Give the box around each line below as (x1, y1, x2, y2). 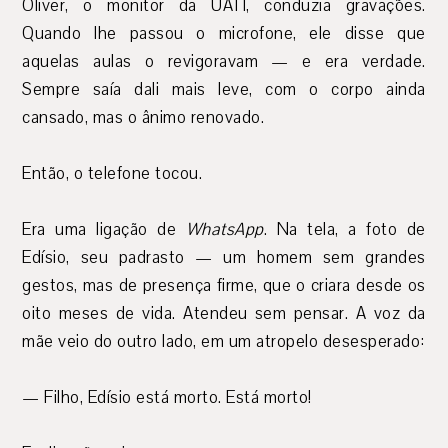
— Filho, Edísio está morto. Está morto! (22, 386, 312, 410)
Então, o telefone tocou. (22, 162, 203, 186)
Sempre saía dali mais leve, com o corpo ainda (22, 78, 426, 102)
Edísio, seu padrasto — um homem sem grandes (22, 246, 426, 270)
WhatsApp (185, 218, 264, 242)
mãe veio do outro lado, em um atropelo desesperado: (22, 330, 425, 354)
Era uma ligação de (22, 218, 186, 242)
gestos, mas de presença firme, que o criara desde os (22, 274, 426, 298)
